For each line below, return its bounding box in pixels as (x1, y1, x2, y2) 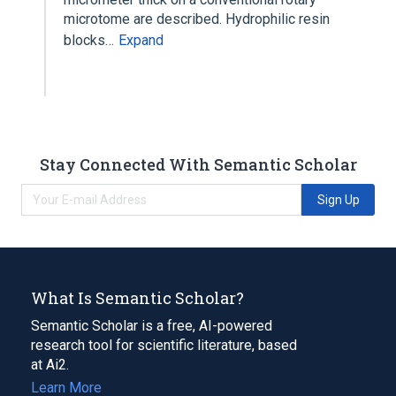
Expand (118, 32, 164, 49)
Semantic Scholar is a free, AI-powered (31, 316, 272, 334)
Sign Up (316, 192, 360, 207)
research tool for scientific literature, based (31, 336, 297, 354)
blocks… (64, 32, 118, 49)
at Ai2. (31, 355, 69, 373)
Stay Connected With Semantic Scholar (39, 153, 357, 175)
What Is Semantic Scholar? (31, 286, 244, 308)
